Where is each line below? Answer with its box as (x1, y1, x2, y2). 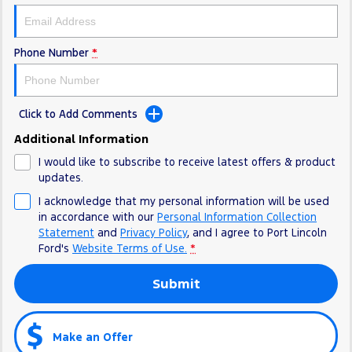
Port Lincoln (267, 225, 327, 240)
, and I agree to (187, 225, 267, 240)
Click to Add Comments (19, 107, 137, 122)
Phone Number (14, 46, 89, 60)
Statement (38, 225, 94, 240)
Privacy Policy (120, 225, 187, 240)
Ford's (38, 241, 69, 256)
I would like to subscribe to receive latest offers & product (38, 155, 335, 170)
